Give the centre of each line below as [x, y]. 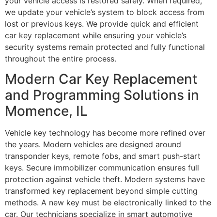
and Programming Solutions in [102, 95]
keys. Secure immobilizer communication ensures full [102, 168]
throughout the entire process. [61, 59]
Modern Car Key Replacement [101, 79]
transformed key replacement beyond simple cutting [101, 191]
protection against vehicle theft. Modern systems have [105, 179]
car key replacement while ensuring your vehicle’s [96, 36]
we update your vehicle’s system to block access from [105, 12]
